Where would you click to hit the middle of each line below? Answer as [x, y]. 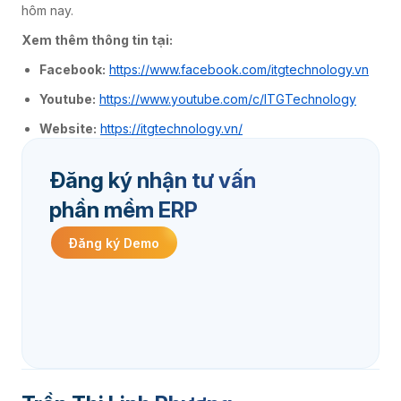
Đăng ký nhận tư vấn [153, 181]
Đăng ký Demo [114, 243]
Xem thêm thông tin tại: [97, 40]
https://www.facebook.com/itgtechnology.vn [239, 70]
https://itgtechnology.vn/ [171, 129]
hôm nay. [47, 11]
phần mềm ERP [124, 210]
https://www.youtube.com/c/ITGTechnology [228, 99]
